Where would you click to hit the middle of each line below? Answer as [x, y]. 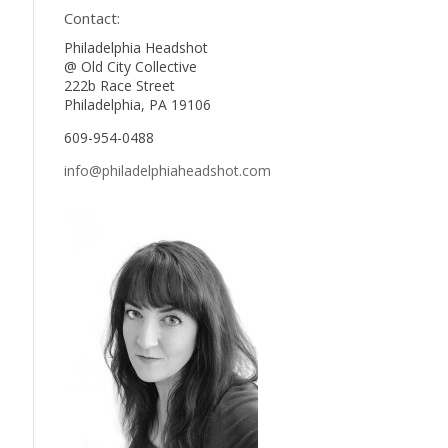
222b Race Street [120, 86]
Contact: [92, 18]
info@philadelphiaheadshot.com [168, 171]
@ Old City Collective [131, 67]
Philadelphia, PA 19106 [138, 105]
